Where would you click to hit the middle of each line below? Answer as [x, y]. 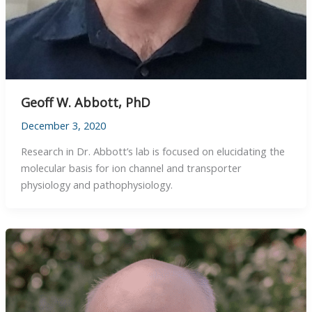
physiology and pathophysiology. [96, 185]
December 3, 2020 [63, 125]
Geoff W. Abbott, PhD [85, 102]
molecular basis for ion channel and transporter [131, 168]
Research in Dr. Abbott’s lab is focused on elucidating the [153, 151]
